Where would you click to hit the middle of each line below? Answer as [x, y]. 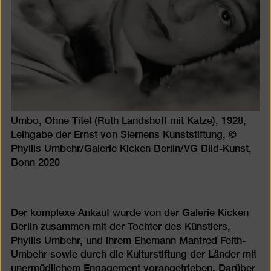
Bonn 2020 [35, 163]
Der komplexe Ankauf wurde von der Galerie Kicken [129, 213]
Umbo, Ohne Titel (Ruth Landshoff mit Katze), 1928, [128, 121]
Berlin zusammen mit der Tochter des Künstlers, [120, 227]
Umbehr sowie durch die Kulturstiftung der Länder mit [133, 255]
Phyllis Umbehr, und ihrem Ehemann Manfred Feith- [128, 241]
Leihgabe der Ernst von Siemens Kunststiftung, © [123, 135]
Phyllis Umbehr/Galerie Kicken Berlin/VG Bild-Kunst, [131, 149]
